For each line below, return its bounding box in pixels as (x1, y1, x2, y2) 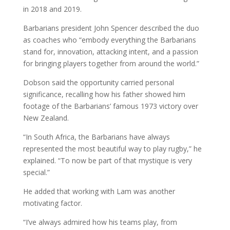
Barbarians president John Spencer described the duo (23, 23, 199, 33)
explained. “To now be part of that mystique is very (23, 156, 192, 166)
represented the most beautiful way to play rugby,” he (23, 144, 202, 154)
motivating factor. (23, 198, 82, 208)
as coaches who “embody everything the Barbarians (23, 35, 196, 45)
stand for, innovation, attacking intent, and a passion (23, 47, 198, 57)
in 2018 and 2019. (23, 4, 82, 14)
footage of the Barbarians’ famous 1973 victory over (23, 101, 198, 111)
